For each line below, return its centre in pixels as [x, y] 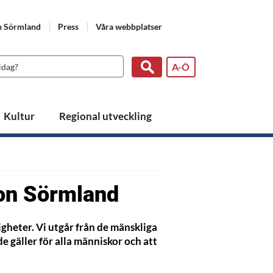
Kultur [19, 116]
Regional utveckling [106, 116]
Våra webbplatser [129, 27]
